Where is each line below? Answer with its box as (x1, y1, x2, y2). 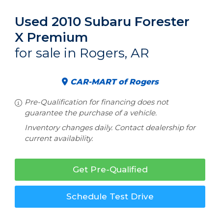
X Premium (15, 29, 88, 45)
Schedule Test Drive (66, 192, 154, 201)
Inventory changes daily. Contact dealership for (25, 123, 195, 132)
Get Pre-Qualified (72, 165, 148, 174)
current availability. (25, 134, 93, 143)
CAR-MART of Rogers (67, 77, 159, 86)
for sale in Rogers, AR (15, 45, 149, 61)
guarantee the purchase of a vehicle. (25, 108, 157, 117)
